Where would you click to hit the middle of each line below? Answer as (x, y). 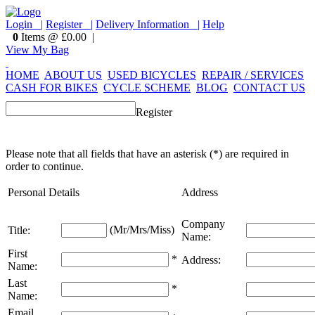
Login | (24, 24)
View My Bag (37, 50)
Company (203, 224)
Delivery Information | (148, 24)
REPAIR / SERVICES (253, 75)
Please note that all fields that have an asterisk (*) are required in (147, 154)
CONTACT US (269, 88)
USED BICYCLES (152, 75)
